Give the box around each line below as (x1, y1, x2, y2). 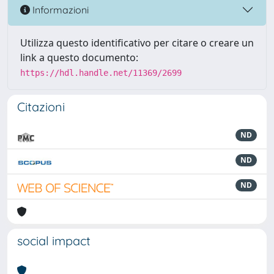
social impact (17, 233, 91, 248)
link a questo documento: (20, 51, 138, 64)
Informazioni (30, 3, 89, 16)
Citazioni (17, 99, 65, 114)
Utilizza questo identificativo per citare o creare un (20, 36, 254, 50)
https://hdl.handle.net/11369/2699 (20, 68, 182, 78)
